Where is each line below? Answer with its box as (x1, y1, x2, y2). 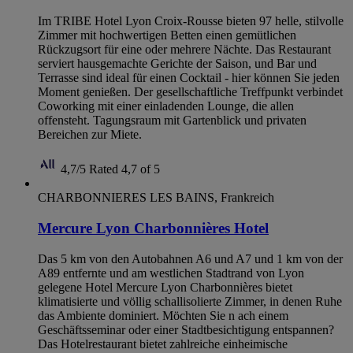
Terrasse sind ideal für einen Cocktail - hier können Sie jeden (38, 71, 340, 85)
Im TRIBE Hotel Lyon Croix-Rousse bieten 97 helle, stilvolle (38, 14, 344, 28)
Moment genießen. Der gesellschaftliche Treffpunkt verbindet (38, 85, 343, 99)
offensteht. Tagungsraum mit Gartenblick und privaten (38, 113, 307, 128)
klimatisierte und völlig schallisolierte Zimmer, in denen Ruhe (38, 294, 342, 308)
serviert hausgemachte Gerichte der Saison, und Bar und (38, 57, 317, 71)
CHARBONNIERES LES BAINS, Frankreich (38, 191, 274, 205)
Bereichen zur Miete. (38, 128, 142, 142)
